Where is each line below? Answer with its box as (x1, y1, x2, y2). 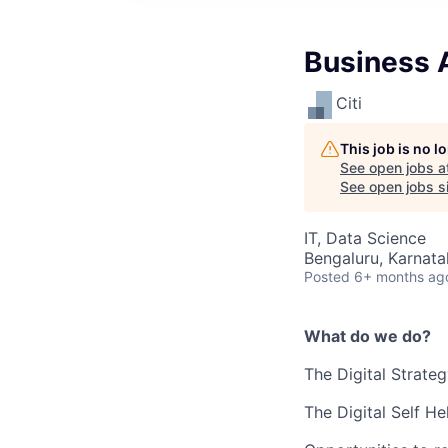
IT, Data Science (304, 228, 426, 248)
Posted (304, 268, 350, 285)
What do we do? (304, 326, 431, 346)
